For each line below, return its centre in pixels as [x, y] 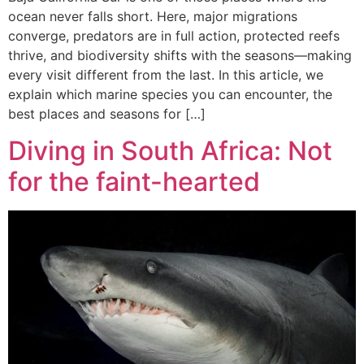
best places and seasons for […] [107, 114]
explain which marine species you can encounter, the [170, 95]
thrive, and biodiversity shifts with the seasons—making [180, 56]
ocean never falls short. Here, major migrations [153, 17]
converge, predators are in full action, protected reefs [174, 36]
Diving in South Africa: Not [170, 150]
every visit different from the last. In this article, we [166, 75]
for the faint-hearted [134, 181]
